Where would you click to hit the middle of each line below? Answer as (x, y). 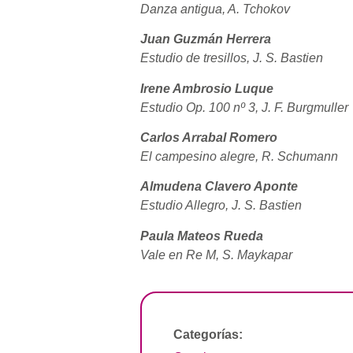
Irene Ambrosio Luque (207, 88)
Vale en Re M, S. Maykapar (216, 255)
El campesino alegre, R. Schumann (239, 157)
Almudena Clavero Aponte (219, 187)
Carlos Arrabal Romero (209, 138)
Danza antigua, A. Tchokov (215, 9)
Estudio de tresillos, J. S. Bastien (232, 58)
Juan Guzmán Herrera (206, 39)
